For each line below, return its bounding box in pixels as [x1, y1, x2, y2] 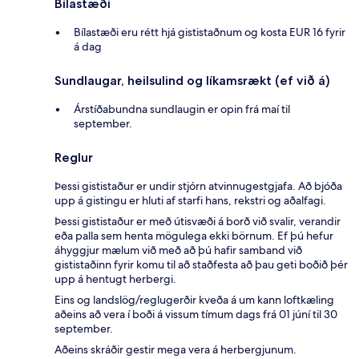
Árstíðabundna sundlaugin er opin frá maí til [74, 101, 290, 116]
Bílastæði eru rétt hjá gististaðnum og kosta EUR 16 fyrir [74, 24, 345, 39]
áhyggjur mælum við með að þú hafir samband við [54, 242, 302, 257]
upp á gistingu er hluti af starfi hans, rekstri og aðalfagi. [54, 192, 326, 208]
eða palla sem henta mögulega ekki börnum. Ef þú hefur [54, 228, 333, 243]
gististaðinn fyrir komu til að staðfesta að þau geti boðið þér [54, 256, 348, 272]
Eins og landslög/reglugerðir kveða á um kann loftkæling [54, 292, 334, 307]
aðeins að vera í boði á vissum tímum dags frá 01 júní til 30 [54, 306, 337, 321]
